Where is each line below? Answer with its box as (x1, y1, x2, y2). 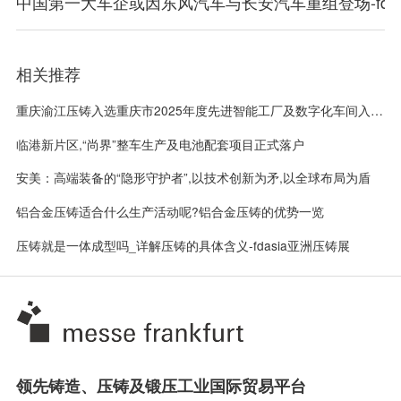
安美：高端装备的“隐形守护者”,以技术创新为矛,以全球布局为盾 (15, 168, 371, 187)
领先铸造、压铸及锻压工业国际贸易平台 (15, 374, 306, 398)
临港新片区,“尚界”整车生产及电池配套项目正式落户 (15, 134, 304, 153)
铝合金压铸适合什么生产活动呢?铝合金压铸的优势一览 (15, 202, 324, 221)
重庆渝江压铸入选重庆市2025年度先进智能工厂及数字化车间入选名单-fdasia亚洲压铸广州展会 (370, 100, 383, 119)
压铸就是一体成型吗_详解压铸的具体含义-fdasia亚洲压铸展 (15, 236, 350, 255)
